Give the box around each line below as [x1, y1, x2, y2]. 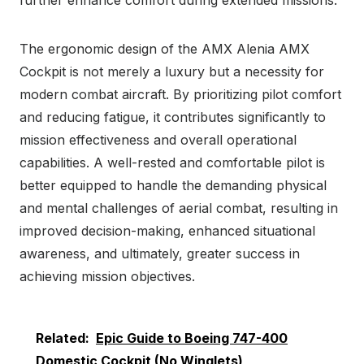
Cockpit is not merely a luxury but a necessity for [19, 63, 324, 80]
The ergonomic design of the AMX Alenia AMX [19, 40, 310, 57]
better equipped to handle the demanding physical [19, 176, 327, 193]
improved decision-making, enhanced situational [19, 222, 315, 239]
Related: [36, 329, 89, 346]
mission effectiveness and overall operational [19, 131, 297, 148]
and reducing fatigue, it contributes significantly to [19, 108, 326, 125]
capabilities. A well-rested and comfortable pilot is [19, 154, 325, 171]
